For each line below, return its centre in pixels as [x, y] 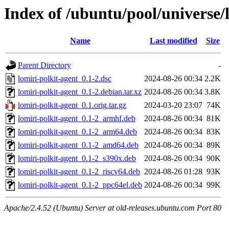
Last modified [173, 41]
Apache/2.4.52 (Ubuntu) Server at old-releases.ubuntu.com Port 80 [113, 208]
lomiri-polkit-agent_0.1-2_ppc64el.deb [80, 185]
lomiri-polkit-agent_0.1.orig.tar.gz [72, 105]
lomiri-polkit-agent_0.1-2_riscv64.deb [79, 172]
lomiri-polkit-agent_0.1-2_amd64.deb [78, 145]
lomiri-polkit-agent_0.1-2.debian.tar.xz [80, 92]
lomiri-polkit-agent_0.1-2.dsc [65, 79]
